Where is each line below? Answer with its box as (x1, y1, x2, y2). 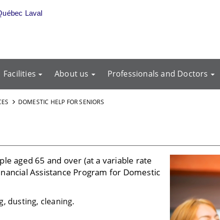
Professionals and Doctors (107, 68, 208, 79)
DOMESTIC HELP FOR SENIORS (18, 97, 104, 106)
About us (55, 68, 89, 79)
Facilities (3, 68, 36, 79)
